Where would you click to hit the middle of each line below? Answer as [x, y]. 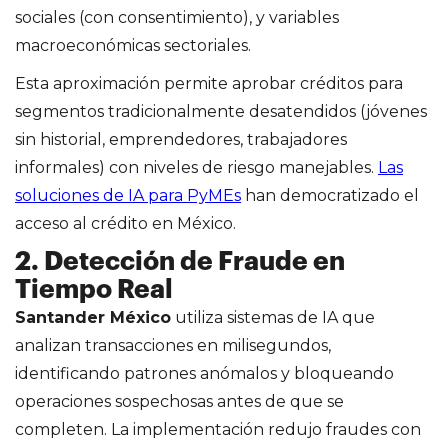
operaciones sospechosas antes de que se [179, 401]
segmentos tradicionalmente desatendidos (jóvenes [221, 111]
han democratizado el [330, 195]
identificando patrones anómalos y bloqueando [204, 373]
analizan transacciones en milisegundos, [173, 345]
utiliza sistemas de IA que [273, 317]
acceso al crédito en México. [125, 223]
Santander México [93, 317]
